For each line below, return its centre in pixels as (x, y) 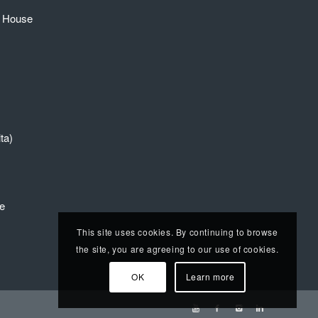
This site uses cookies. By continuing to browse (177, 232)
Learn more (210, 277)
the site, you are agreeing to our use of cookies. (177, 249)
